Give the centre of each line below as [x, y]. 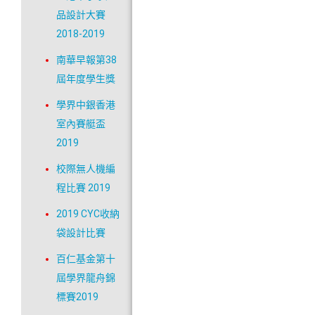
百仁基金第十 [86, 259]
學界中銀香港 [86, 105]
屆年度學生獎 [86, 79]
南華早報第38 [86, 60]
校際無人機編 [86, 169]
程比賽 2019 [83, 188]
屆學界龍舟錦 [86, 278]
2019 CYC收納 [88, 214]
